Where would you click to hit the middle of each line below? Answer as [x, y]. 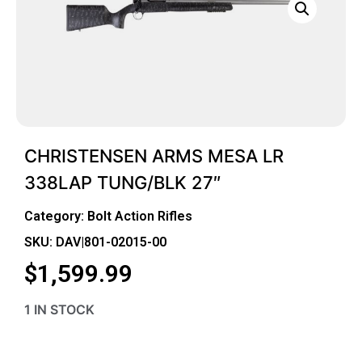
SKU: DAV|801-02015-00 [95, 242]
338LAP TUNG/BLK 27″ [123, 182]
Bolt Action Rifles [140, 216]
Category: [56, 216]
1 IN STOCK [59, 310]
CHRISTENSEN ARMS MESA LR [154, 156]
